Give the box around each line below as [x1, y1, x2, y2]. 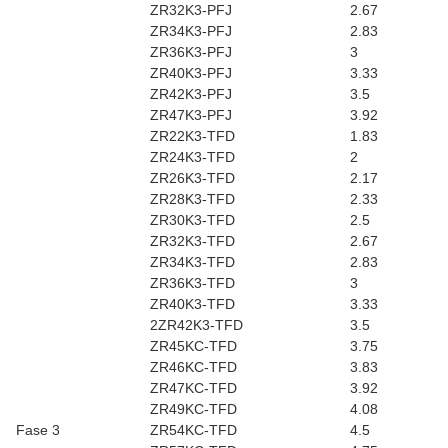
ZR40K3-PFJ [150, 65, 232, 81]
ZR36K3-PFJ [150, 44, 232, 60]
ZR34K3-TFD [150, 254, 235, 270]
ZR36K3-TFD [150, 275, 235, 291]
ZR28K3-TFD [150, 191, 235, 207]
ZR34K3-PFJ [150, 23, 232, 39]
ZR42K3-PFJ [150, 86, 232, 102]
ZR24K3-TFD [150, 149, 235, 165]
